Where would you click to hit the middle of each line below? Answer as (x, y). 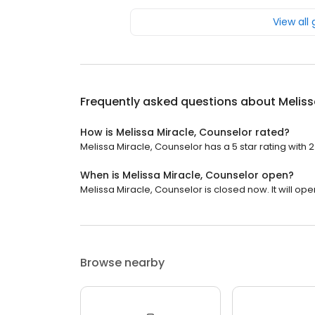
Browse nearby (122, 263)
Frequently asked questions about (179, 102)
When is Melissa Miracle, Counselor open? (187, 175)
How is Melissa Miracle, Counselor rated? (185, 132)
